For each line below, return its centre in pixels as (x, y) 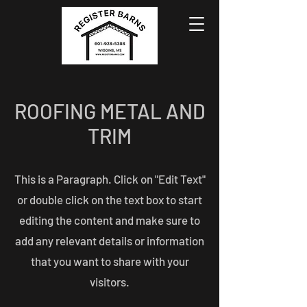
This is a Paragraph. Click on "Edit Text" (110, 179)
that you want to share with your (110, 261)
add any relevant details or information (110, 241)
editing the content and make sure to (110, 220)
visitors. (110, 282)
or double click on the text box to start (110, 199)
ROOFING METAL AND (110, 111)
